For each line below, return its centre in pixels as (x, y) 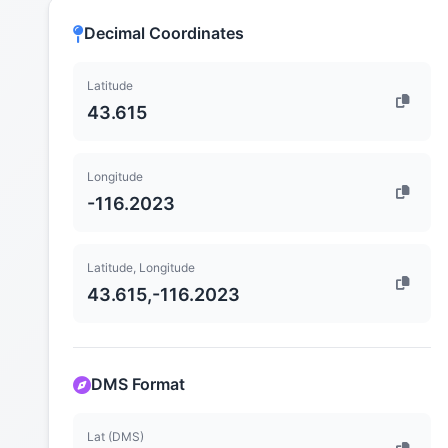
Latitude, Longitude (141, 268)
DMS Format (138, 384)
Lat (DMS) (115, 437)
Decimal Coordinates (164, 33)
